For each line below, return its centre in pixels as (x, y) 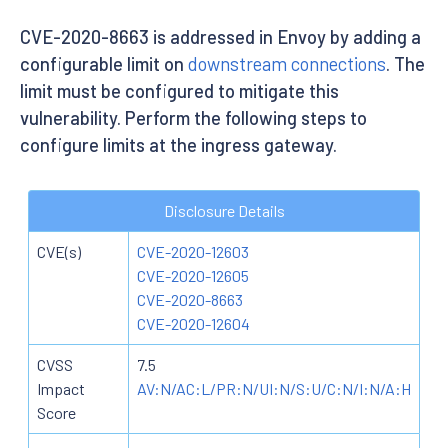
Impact (61, 388)
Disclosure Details (224, 210)
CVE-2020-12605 (193, 275)
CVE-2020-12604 (193, 323)
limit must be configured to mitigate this (179, 90)
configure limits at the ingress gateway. (178, 144)
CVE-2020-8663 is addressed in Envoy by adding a (220, 36)
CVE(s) (59, 251)
